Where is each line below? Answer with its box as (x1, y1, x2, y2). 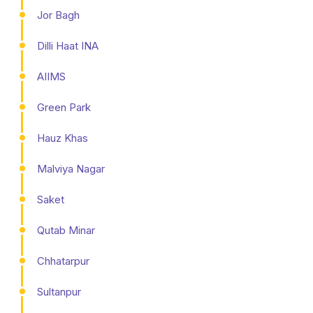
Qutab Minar (37, 223, 95, 237)
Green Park (37, 100, 91, 114)
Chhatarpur (37, 254, 89, 268)
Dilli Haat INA (37, 38, 99, 52)
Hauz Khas (37, 131, 88, 145)
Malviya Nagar (37, 161, 105, 175)
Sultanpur (37, 284, 81, 298)
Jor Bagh (37, 8, 80, 22)
